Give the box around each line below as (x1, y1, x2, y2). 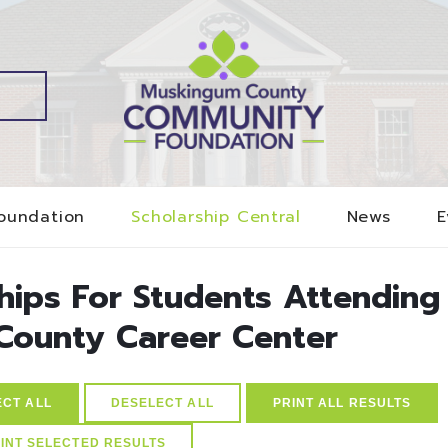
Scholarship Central (131, 205, 301, 230)
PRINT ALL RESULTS (272, 396, 412, 410)
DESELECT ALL (110, 396, 214, 410)
